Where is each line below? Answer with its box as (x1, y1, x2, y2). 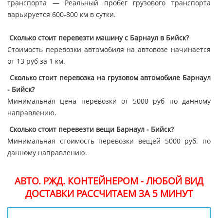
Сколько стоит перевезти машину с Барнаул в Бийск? (9, 33, 189, 43)
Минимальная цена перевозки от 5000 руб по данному (7, 96, 211, 106)
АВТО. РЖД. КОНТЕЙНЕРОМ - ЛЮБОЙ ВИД (15, 175, 203, 187)
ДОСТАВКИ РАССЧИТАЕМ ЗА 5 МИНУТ (25, 187, 193, 200)
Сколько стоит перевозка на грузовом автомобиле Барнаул (9, 73, 211, 83)
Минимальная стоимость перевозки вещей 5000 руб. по (7, 136, 211, 146)
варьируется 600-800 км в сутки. (7, 10, 116, 19)
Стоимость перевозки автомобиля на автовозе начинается (7, 45, 211, 54)
